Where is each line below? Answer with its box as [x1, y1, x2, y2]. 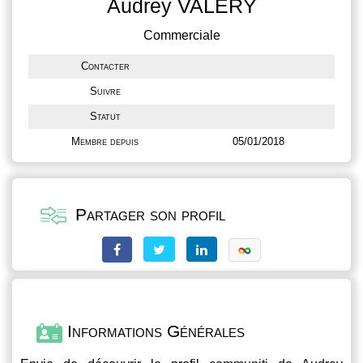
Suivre [89, 85, 121, 97]
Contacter [80, 60, 130, 72]
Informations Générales [62, 322, 245, 341]
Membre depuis [71, 135, 139, 147]
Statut [89, 110, 121, 122]
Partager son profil [70, 205, 225, 224]
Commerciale [143, 28, 220, 42]
